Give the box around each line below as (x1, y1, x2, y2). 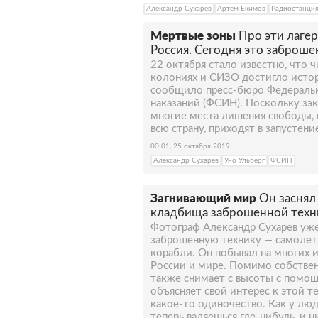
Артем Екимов (217, 5, 265, 12)
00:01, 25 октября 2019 (150, 143, 230, 150)
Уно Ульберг (224, 157, 265, 164)
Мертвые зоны (150, 30, 236, 42)
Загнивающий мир (150, 192, 256, 204)
